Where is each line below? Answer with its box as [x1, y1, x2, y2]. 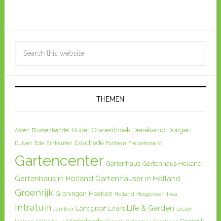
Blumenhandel [31, 127, 70, 134]
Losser [176, 206, 192, 212]
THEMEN [96, 95, 125, 104]
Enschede [74, 139, 104, 147]
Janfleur [53, 206, 74, 212]
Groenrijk [14, 187, 53, 198]
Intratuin [14, 202, 51, 213]
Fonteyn [105, 140, 126, 147]
